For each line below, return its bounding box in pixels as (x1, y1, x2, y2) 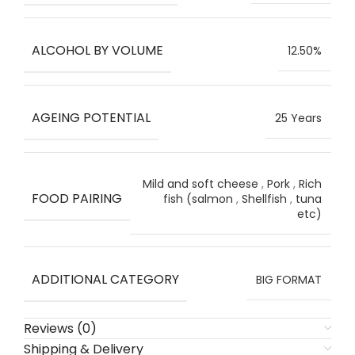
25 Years (275, 110, 322, 126)
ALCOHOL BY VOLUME (32, 41, 163, 59)
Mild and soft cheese (143, 176, 258, 192)
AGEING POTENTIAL (32, 109, 151, 127)
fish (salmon (163, 191, 233, 207)
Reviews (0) (24, 319, 97, 338)
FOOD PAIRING (32, 189, 122, 208)
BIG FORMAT (256, 272, 322, 288)
